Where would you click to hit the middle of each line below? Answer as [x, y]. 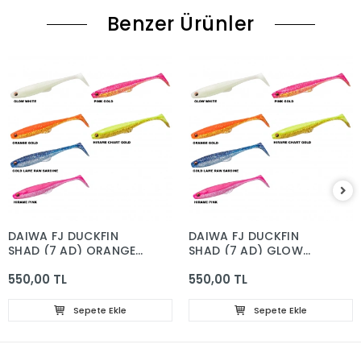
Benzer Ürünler [180, 24]
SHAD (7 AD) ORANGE [72, 251]
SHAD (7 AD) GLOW [246, 251]
